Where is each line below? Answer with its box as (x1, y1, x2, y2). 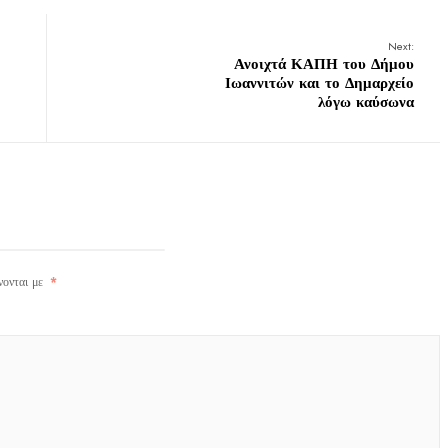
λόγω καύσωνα (318, 91, 414, 113)
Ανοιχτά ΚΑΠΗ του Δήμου (234, 53, 414, 75)
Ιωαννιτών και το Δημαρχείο (225, 72, 414, 94)
